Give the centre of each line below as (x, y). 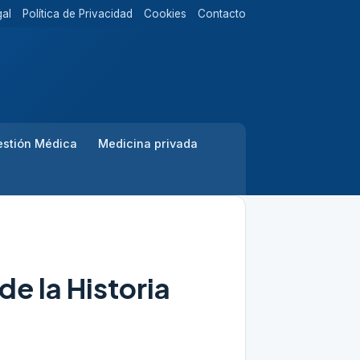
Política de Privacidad (78, 14)
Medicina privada (148, 143)
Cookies (165, 14)
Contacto (222, 14)
